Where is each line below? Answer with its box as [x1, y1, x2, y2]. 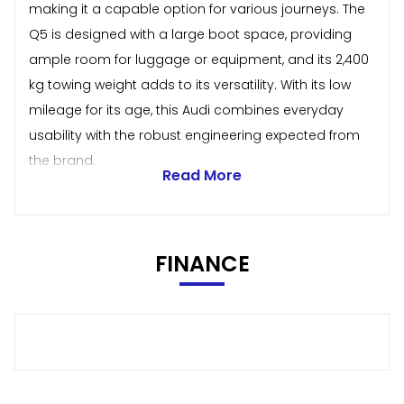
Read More [162, 164, 242, 186]
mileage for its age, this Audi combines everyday [29, 100, 344, 119]
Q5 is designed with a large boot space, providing [29, 24, 352, 43]
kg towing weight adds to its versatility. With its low [29, 75, 351, 94]
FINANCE [154, 248, 250, 279]
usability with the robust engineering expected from [29, 125, 360, 144]
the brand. [29, 151, 96, 170]
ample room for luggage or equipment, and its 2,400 [29, 50, 369, 69]
